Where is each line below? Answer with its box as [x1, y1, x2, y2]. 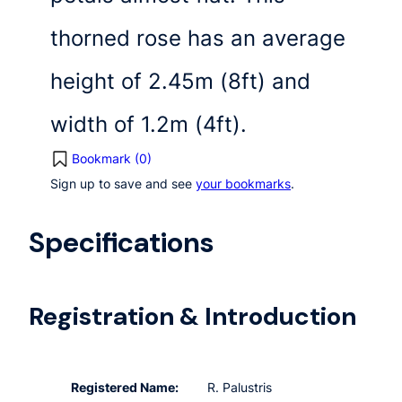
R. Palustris [207, 380, 273, 396]
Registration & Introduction [29, 299, 356, 333]
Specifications [29, 223, 214, 261]
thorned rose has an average [50, 25, 345, 52]
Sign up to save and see [50, 176, 196, 192]
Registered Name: [71, 380, 179, 396]
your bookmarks [196, 176, 291, 192]
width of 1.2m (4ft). [50, 111, 247, 138]
